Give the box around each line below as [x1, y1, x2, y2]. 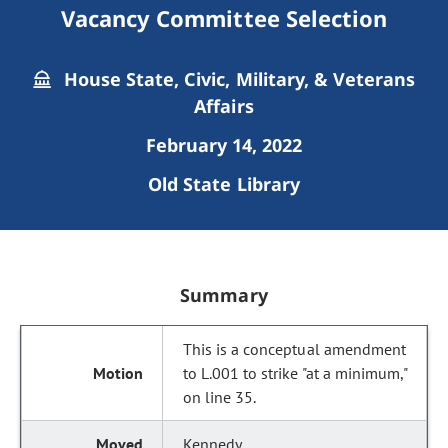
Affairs [194, 94, 254, 118]
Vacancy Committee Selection [61, 3, 387, 33]
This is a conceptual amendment [183, 339, 406, 359]
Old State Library [148, 172, 300, 196]
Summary [180, 283, 268, 307]
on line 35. [183, 387, 257, 407]
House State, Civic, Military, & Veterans [58, 67, 416, 91]
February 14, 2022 [145, 133, 303, 157]
